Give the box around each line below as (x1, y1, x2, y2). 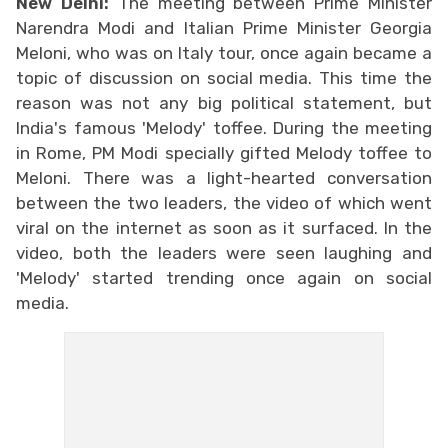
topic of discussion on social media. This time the (16, 67, 432, 88)
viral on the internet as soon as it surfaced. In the (16, 217, 432, 238)
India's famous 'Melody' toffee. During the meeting (16, 117, 432, 138)
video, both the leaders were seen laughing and (16, 242, 432, 263)
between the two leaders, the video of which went (16, 192, 432, 213)
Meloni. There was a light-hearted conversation (16, 167, 432, 188)
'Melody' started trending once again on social (16, 267, 432, 288)
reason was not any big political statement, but (16, 92, 432, 113)
